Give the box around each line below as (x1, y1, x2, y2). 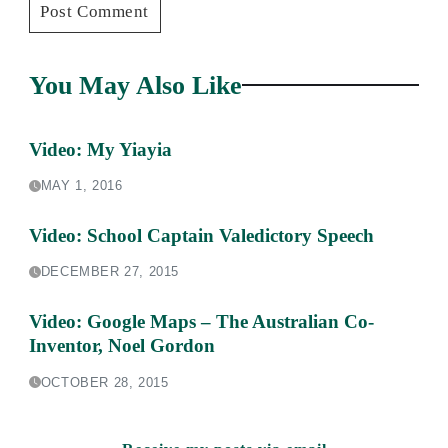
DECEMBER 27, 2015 (40, 264, 179, 280)
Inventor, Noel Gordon (28, 335, 215, 357)
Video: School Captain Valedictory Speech (28, 224, 374, 246)
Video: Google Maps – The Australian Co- (28, 311, 374, 333)
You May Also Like (28, 69, 242, 100)
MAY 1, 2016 (40, 178, 123, 194)
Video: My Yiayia (28, 138, 172, 160)
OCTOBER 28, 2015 (40, 374, 169, 390)
